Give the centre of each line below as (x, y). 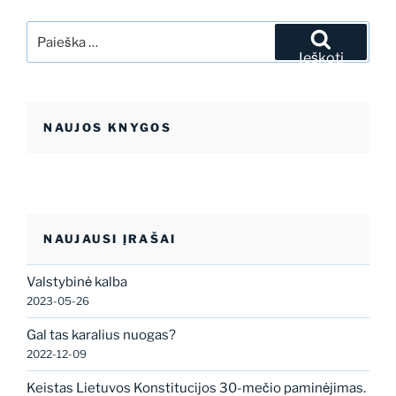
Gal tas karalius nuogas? (101, 335)
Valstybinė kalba (77, 282)
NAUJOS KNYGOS (108, 128)
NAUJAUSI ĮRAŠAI (110, 239)
